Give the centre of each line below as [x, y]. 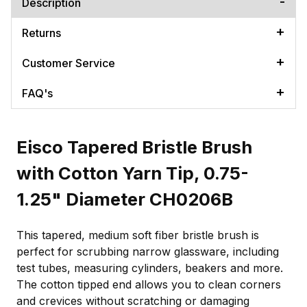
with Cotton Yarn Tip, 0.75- [133, 173]
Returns [41, 33]
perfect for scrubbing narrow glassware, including [148, 252]
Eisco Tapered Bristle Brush [134, 147]
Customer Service [69, 63]
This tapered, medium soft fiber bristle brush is [138, 235]
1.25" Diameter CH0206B [125, 199]
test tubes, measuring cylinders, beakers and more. [150, 268]
